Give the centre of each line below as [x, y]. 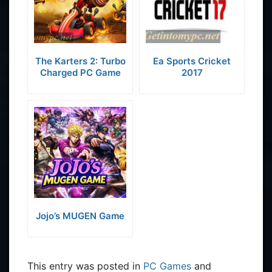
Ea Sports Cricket [192, 61]
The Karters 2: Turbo [80, 61]
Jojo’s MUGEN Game [80, 216]
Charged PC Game [80, 73]
